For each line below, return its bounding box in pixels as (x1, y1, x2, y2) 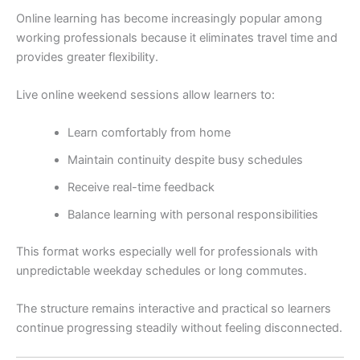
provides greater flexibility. (16, 49, 158, 64)
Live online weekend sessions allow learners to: (16, 87, 275, 102)
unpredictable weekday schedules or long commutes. (16, 264, 307, 279)
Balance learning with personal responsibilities (67, 207, 318, 223)
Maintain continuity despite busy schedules (67, 153, 303, 168)
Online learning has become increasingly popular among (16, 10, 322, 26)
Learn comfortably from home (67, 125, 231, 141)
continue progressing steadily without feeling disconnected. (16, 321, 342, 336)
